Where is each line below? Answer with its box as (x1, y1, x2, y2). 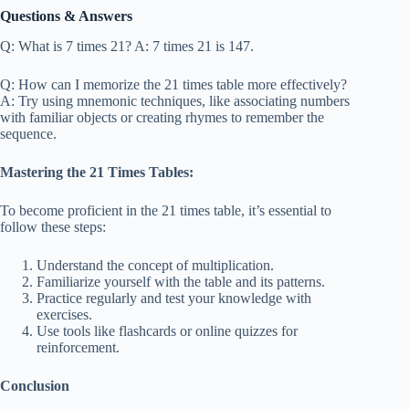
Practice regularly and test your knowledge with (37, 289, 311, 306)
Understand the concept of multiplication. (37, 257, 274, 273)
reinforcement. (37, 339, 120, 355)
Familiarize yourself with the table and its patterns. (37, 273, 325, 289)
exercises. (37, 306, 92, 322)
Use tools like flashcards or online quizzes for (37, 322, 298, 339)
